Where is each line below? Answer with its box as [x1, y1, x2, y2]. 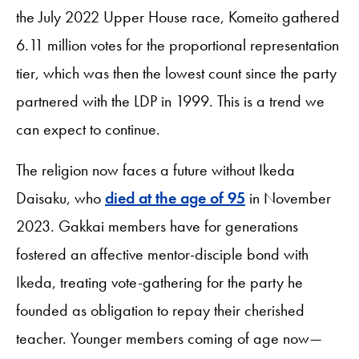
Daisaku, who [16, 187, 105, 208]
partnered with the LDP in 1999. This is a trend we [16, 90, 325, 111]
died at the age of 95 [105, 187, 245, 208]
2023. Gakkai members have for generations [16, 215, 298, 236]
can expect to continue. [16, 118, 160, 139]
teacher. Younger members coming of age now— [16, 327, 322, 349]
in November [245, 187, 331, 208]
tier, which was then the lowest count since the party [16, 62, 337, 83]
